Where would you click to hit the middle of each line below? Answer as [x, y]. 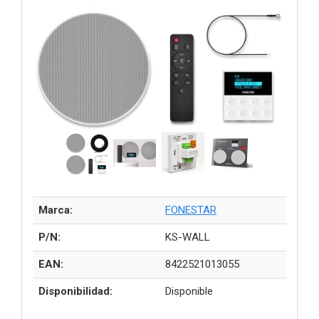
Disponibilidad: [75, 292]
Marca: [56, 210]
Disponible [189, 292]
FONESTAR [191, 210]
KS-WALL [188, 237]
